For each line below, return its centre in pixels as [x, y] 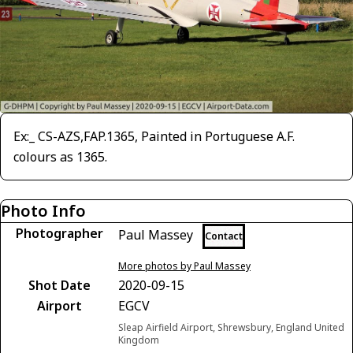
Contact [224, 236]
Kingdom [139, 340]
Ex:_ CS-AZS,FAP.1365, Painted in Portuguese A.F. [154, 136]
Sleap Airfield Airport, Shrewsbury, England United [231, 327]
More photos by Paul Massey [184, 266]
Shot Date [59, 285]
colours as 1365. [60, 156]
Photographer [59, 233]
